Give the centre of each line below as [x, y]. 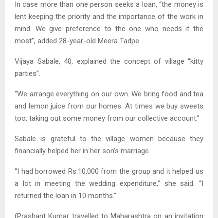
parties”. [27, 74]
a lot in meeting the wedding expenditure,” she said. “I [109, 184]
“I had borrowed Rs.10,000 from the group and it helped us [109, 172]
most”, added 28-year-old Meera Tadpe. [78, 41]
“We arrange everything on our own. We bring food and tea [109, 94]
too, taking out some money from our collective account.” [107, 118]
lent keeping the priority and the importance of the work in [109, 17]
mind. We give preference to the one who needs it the [109, 29]
